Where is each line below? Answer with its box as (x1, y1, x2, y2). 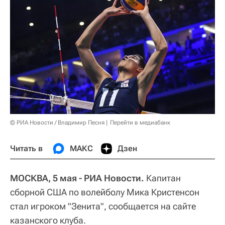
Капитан (144, 172, 181, 183)
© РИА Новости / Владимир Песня (10, 119, 104, 126)
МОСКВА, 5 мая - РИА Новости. (10, 172, 144, 183)
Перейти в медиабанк (110, 119, 170, 126)
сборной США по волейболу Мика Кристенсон (10, 186, 199, 197)
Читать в (10, 143, 43, 153)
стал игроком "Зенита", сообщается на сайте (10, 200, 196, 211)
